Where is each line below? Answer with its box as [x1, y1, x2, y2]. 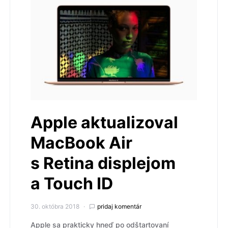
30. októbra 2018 [31, 203, 79, 211]
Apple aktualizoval [31, 112, 178, 133]
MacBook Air [31, 133, 132, 153]
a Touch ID [31, 174, 113, 194]
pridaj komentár [97, 203, 141, 211]
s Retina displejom [31, 153, 176, 174]
